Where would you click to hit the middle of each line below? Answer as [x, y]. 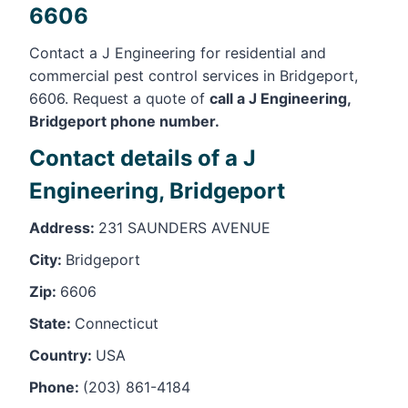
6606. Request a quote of [119, 98]
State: [52, 323]
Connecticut [117, 323]
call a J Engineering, [280, 98]
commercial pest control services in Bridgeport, [194, 75]
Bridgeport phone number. [124, 121]
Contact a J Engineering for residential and [178, 52]
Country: [62, 355]
